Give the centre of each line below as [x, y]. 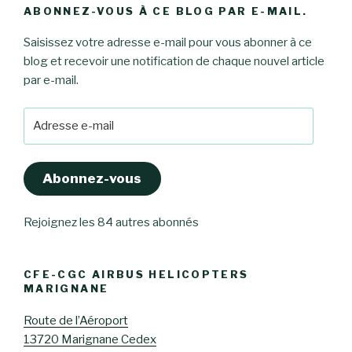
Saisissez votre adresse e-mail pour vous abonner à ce [168, 43]
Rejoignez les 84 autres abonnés [111, 223]
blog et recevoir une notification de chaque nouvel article [174, 62]
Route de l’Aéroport [76, 320]
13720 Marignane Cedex [90, 339]
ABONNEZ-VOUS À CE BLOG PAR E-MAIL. [166, 11]
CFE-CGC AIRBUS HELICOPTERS [136, 275]
